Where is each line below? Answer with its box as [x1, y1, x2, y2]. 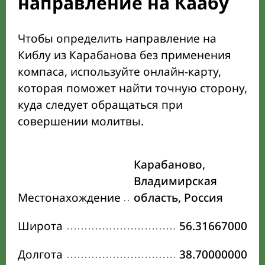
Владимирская [134, 173, 217, 189]
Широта [18, 218, 63, 234]
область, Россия [134, 190, 223, 206]
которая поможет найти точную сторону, [18, 80, 247, 96]
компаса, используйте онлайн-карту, [18, 64, 221, 80]
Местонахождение [18, 190, 121, 206]
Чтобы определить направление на [18, 31, 216, 47]
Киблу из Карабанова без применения [18, 47, 231, 63]
